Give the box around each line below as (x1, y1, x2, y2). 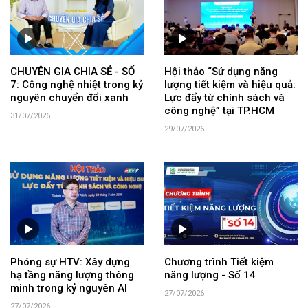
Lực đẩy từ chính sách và (164, 91, 285, 104)
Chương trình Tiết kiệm (164, 255, 274, 268)
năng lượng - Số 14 (164, 268, 256, 281)
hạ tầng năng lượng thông (10, 268, 134, 281)
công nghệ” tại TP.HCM (164, 104, 274, 118)
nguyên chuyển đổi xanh (10, 91, 129, 104)
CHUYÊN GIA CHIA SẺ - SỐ (10, 65, 135, 78)
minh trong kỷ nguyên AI (10, 281, 127, 294)
